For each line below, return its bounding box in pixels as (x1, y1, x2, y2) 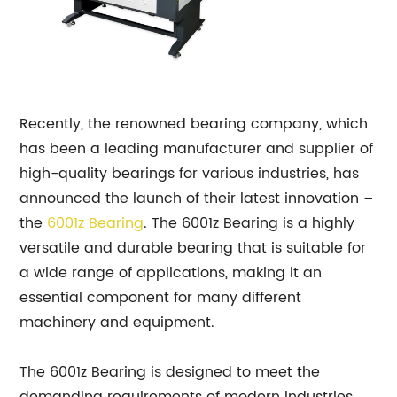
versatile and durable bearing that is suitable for (19, 237, 367, 260)
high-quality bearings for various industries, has (19, 162, 360, 185)
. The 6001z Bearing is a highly (144, 212, 355, 235)
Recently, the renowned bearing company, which (19, 113, 369, 136)
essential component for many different (19, 286, 302, 309)
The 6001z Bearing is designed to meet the (19, 361, 321, 384)
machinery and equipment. (19, 311, 215, 334)
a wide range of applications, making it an (19, 261, 323, 284)
